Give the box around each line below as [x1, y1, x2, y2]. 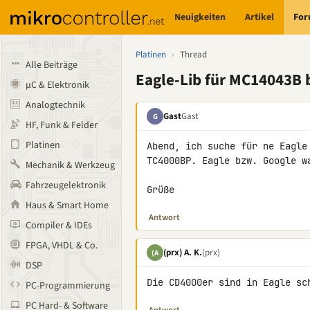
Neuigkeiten [174, 10, 226, 24]
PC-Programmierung [26, 279, 110, 293]
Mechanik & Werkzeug [26, 158, 115, 172]
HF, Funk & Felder [26, 118, 98, 132]
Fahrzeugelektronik [26, 179, 106, 192]
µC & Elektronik [26, 78, 89, 92]
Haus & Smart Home [26, 199, 109, 212]
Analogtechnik [26, 98, 85, 112]
